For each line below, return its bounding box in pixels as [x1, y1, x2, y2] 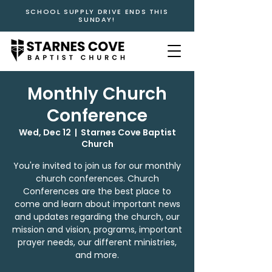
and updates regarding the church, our [15, 211, 180, 223]
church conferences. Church [35, 172, 159, 185]
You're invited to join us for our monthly [13, 160, 181, 172]
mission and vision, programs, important [12, 223, 182, 236]
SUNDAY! [78, 15, 115, 24]
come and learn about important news [14, 198, 180, 210]
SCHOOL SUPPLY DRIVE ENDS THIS [25, 7, 169, 16]
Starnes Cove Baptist [80, 126, 176, 138]
